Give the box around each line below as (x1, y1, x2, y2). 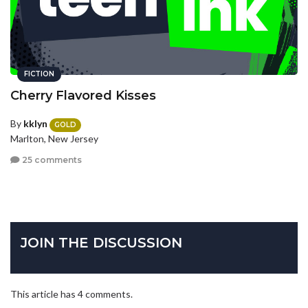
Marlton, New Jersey (10, 132, 98, 144)
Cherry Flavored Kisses (10, 88, 156, 104)
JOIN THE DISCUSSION (21, 234, 182, 251)
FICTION (24, 69, 54, 79)
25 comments (20, 155, 82, 166)
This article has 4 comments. (10, 287, 133, 300)
